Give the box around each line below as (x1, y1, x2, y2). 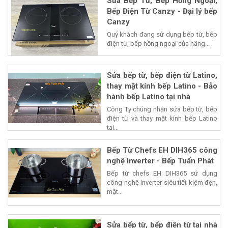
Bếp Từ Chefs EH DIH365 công (107, 146, 217, 155)
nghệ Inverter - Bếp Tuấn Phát (107, 156, 214, 166)
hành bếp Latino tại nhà (107, 92, 190, 102)
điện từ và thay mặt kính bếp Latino (107, 115, 217, 123)
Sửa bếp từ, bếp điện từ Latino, (107, 71, 217, 80)
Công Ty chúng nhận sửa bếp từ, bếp (107, 105, 217, 113)
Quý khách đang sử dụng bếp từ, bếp (107, 31, 217, 39)
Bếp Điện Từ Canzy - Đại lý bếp (107, 7, 217, 16)
